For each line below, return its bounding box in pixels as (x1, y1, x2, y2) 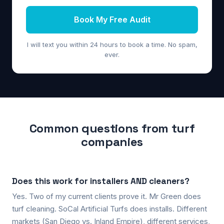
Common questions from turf (29, 120, 195, 136)
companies (81, 133, 143, 149)
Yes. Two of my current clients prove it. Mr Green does (12, 191, 201, 201)
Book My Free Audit (73, 14, 150, 24)
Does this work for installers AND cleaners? (12, 175, 189, 186)
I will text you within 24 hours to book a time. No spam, (26, 40, 197, 48)
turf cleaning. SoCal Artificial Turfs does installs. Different (12, 203, 207, 213)
